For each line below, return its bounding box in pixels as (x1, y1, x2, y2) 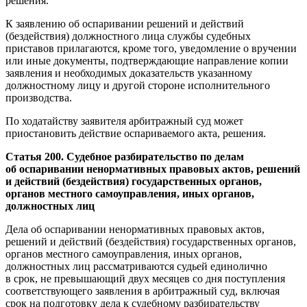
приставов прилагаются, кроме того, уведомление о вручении (5, 42, 297, 54)
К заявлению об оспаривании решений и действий (5, 17, 244, 29)
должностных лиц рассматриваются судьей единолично (5, 260, 267, 272)
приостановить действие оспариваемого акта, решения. (5, 127, 266, 139)
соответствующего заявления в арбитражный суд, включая (5, 284, 280, 297)
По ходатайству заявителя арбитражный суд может (5, 114, 243, 127)
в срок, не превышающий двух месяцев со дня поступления (5, 272, 285, 284)
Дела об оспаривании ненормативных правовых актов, (5, 223, 265, 235)
